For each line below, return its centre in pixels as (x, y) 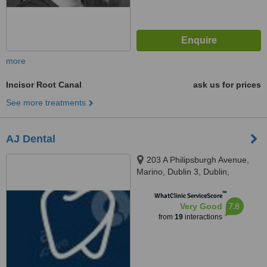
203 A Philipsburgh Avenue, (198, 160)
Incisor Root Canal (44, 85)
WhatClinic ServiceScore (188, 196)
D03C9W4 (156, 184)
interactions (202, 217)
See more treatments (46, 103)
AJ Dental (31, 139)
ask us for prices (227, 85)
